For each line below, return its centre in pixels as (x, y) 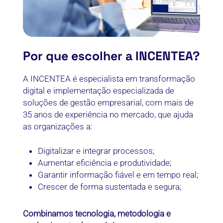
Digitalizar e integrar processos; (96, 151)
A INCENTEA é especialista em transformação (109, 78)
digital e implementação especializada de (99, 90)
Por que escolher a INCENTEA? (111, 56)
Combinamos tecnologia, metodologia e (97, 214)
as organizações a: (58, 126)
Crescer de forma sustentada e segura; (110, 187)
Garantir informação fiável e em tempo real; (118, 175)
